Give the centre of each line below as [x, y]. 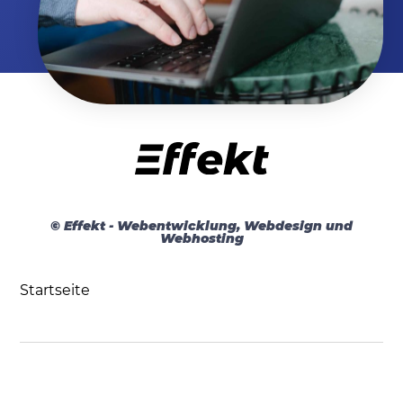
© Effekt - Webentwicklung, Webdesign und [201, 225]
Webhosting [201, 238]
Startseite [55, 291]
